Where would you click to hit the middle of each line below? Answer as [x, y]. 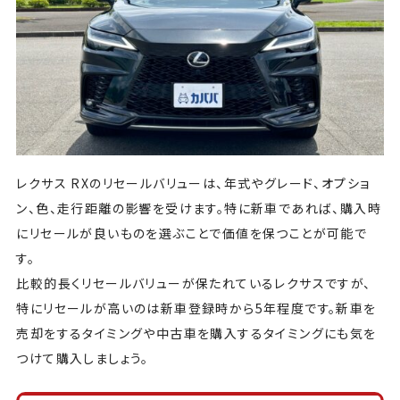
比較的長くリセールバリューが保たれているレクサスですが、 [194, 283]
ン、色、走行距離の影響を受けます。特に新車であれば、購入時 [199, 208]
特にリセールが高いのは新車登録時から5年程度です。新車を [196, 308]
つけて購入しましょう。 [83, 358]
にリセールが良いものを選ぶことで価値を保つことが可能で [192, 233]
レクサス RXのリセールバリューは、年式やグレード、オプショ [193, 183]
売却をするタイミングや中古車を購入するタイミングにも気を [196, 333]
